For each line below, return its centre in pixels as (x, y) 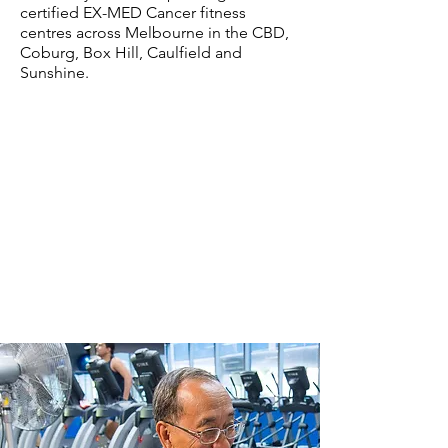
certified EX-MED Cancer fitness (133, 12)
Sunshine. (56, 72)
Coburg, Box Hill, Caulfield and (131, 52)
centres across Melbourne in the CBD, (154, 32)
